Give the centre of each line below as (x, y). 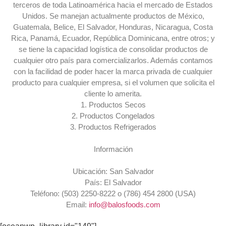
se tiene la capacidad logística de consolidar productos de (113, 49)
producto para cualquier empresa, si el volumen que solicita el (113, 83)
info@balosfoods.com (124, 205)
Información (113, 149)
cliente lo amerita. (113, 94)
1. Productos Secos (113, 105)
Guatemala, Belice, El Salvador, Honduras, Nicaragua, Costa (113, 27)
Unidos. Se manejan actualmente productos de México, (113, 16)
